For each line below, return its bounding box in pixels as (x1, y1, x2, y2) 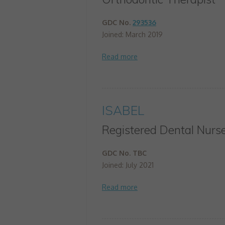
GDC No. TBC (102, 149, 147, 157)
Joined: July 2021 (102, 161, 154, 169)
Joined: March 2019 (102, 30, 163, 39)
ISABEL (102, 102, 144, 118)
